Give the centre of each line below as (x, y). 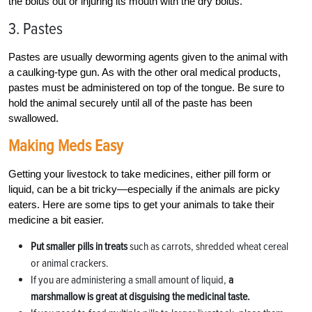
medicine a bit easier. (56, 219)
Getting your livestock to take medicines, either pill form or (140, 173)
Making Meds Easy (66, 146)
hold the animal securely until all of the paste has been (130, 102)
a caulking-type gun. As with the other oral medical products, (145, 72)
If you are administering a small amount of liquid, (130, 280)
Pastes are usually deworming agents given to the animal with (148, 56)
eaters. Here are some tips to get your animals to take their (141, 204)
